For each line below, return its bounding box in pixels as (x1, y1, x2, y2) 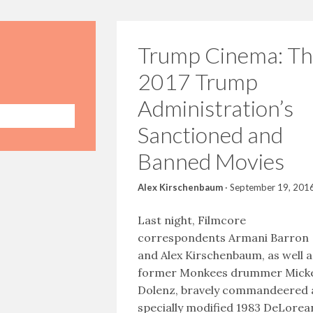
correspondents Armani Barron (137, 231, 309, 245)
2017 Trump (137, 68, 258, 95)
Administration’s (137, 94, 293, 122)
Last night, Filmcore (137, 213, 246, 227)
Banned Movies (137, 147, 284, 175)
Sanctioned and (137, 121, 283, 148)
